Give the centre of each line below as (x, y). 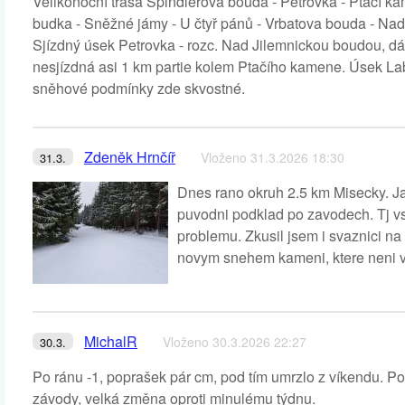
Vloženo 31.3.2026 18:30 (273, 157)
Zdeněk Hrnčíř (130, 157)
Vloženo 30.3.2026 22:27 (235, 342)
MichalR (111, 341)
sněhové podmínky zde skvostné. (139, 88)
